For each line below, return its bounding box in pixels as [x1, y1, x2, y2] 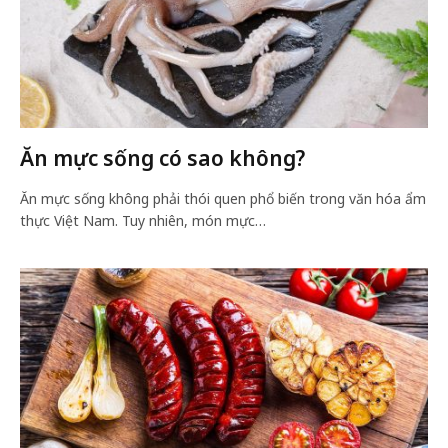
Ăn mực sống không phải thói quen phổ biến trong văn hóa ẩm [20, 188, 426, 208]
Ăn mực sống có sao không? [20, 143, 305, 172]
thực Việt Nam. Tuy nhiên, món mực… [20, 210, 266, 230]
